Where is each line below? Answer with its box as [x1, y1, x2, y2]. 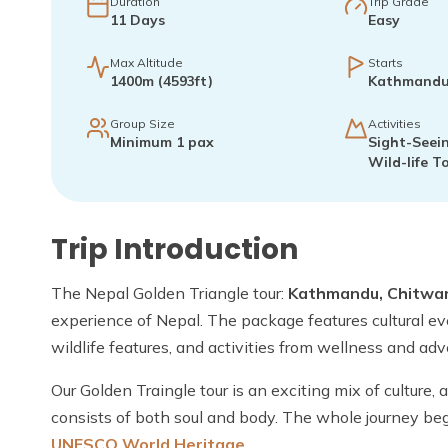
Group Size [110, 116, 175, 131]
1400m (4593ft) [110, 72, 213, 90]
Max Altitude [110, 55, 183, 70]
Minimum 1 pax [110, 133, 214, 151]
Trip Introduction [51, 230, 298, 269]
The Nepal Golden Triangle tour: [51, 283, 288, 303]
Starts [367, 55, 403, 70]
